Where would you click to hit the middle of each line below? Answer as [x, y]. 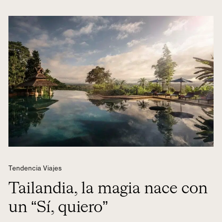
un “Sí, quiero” [58, 208]
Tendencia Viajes [35, 168]
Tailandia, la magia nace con [108, 189]
